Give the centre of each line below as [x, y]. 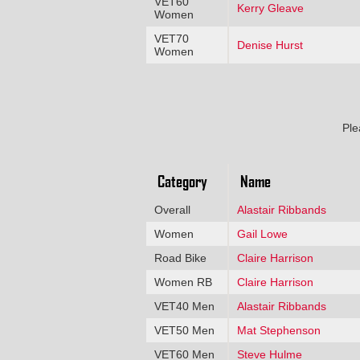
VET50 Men [184, 330]
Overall [172, 209]
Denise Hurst [270, 45]
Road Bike [180, 258]
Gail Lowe [262, 233]
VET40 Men [184, 306]
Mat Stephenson [278, 330]
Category [182, 180]
